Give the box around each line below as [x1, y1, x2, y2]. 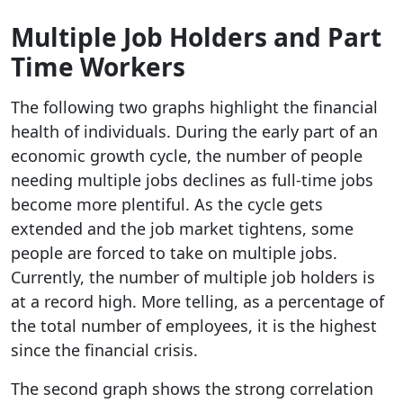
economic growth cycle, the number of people [11, 144, 363, 166]
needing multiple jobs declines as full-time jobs [11, 168, 373, 191]
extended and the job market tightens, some [11, 217, 354, 239]
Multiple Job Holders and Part [11, 19, 381, 54]
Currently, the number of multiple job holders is [11, 265, 375, 288]
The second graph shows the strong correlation [11, 377, 373, 399]
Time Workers [11, 49, 185, 84]
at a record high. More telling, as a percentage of [11, 290, 384, 312]
